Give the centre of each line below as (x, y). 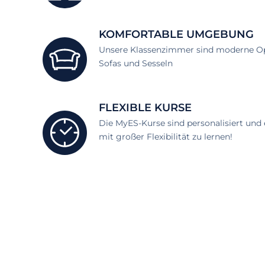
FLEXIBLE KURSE (145, 108)
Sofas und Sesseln (136, 64)
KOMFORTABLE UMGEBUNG (176, 35)
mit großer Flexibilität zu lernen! (166, 137)
